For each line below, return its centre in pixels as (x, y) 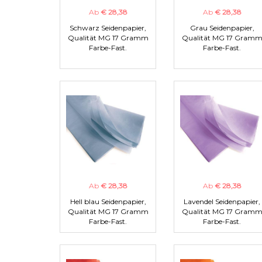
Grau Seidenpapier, (222, 28)
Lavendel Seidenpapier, (222, 202)
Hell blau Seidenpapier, (108, 202)
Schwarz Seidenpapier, (108, 28)
